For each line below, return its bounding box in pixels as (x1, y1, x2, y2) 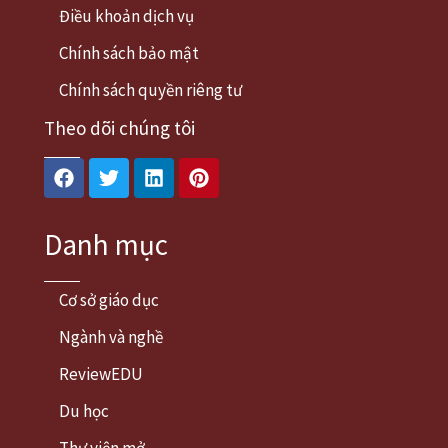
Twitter (107, 154, 170, 180)
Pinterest (197, 154, 276, 180)
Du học (59, 400, 109, 423)
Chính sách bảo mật (59, 42, 199, 65)
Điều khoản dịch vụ (59, 5, 194, 28)
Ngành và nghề (59, 326, 163, 349)
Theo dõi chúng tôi (44, 116, 195, 141)
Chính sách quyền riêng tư (59, 79, 242, 102)
